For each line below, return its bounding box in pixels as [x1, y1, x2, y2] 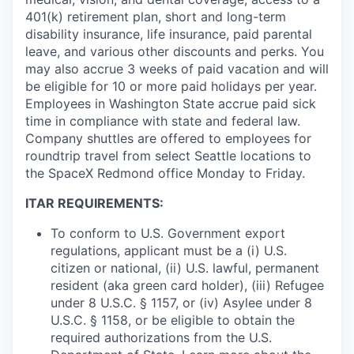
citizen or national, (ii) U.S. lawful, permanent [51, 260, 319, 277]
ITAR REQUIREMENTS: [25, 195, 164, 212]
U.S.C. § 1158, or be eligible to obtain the [51, 312, 295, 329]
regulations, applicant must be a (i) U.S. [51, 243, 287, 259]
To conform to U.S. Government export [51, 225, 285, 242]
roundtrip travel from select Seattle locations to [25, 148, 311, 164]
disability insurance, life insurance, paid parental [25, 26, 312, 43]
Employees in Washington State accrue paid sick [25, 96, 316, 112]
